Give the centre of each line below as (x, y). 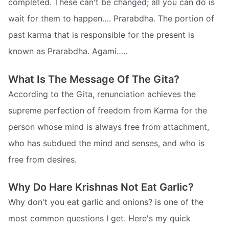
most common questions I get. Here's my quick (99, 219)
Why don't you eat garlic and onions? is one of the (106, 202)
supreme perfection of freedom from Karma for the (108, 110)
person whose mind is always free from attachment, (109, 127)
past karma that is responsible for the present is (101, 35)
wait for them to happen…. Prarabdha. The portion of (111, 19)
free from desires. (42, 159)
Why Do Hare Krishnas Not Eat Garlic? (101, 187)
